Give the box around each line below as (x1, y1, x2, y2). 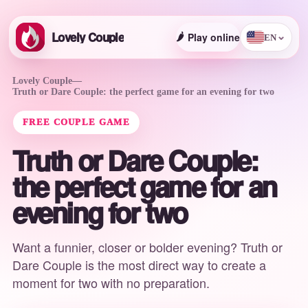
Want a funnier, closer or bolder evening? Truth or (12, 238, 283, 256)
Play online (188, 30, 240, 44)
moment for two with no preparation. (12, 274, 210, 291)
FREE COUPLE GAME (23, 117, 130, 127)
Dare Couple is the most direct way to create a (12, 256, 266, 274)
